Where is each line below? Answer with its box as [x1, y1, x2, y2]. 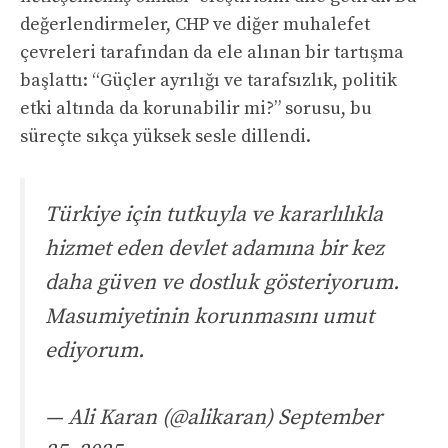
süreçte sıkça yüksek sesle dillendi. [20, 125, 311, 149]
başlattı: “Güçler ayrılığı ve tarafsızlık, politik [20, 69, 397, 93]
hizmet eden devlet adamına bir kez [45, 235, 384, 263]
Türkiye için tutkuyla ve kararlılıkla [45, 201, 383, 229]
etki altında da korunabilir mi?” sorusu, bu [20, 97, 372, 121]
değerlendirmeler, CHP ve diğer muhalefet [20, 13, 370, 37]
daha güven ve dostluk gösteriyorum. [45, 269, 399, 297]
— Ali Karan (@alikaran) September [45, 403, 382, 431]
